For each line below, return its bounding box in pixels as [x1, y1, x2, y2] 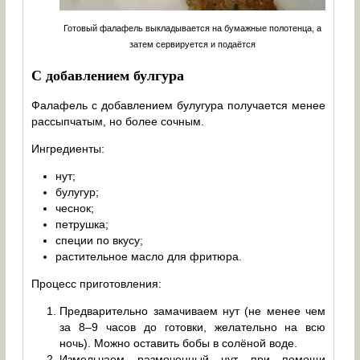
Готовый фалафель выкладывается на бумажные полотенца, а [63, 22, 322, 33]
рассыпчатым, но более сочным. [31, 114, 205, 128]
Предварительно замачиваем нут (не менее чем [59, 304, 326, 317]
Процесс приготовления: [31, 276, 162, 290]
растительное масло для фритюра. [55, 249, 243, 263]
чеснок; [55, 201, 95, 215]
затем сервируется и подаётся [129, 39, 256, 49]
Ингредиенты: [31, 141, 105, 155]
